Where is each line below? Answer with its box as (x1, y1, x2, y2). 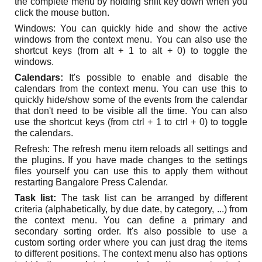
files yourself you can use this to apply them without (15, 166, 247, 176)
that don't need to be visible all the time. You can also (15, 106, 247, 116)
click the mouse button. (15, 8, 110, 18)
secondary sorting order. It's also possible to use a (15, 226, 247, 236)
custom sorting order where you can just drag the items (15, 237, 247, 247)
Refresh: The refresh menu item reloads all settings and (15, 144, 247, 154)
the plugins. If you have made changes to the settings (15, 155, 247, 165)
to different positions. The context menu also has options (15, 249, 247, 258)
